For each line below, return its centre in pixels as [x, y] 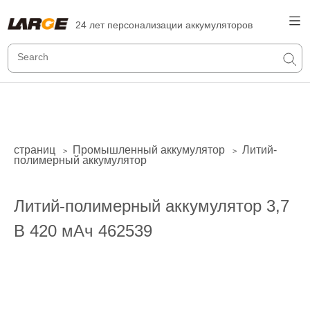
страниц [35, 150]
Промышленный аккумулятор [149, 150]
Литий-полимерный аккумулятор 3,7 [152, 206]
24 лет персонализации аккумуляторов [164, 25]
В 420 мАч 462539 [83, 231]
